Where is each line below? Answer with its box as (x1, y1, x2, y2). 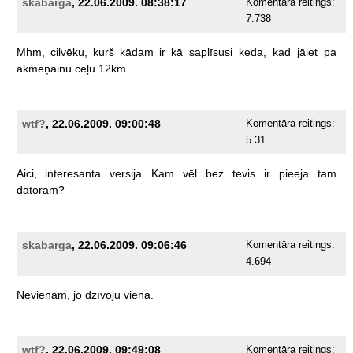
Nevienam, (16, 288, 70, 302)
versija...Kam (109, 167, 174, 180)
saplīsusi (188, 46, 232, 59)
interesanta (44, 167, 101, 180)
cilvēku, (50, 46, 87, 59)
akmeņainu (16, 62, 72, 76)
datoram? (16, 184, 65, 197)
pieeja (278, 167, 309, 180)
